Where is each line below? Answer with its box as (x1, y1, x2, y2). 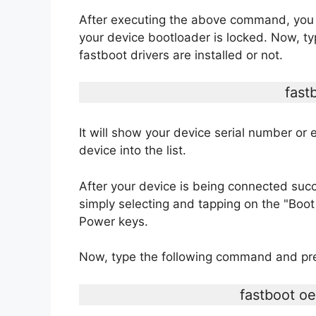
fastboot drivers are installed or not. (79, 47, 283, 62)
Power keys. (79, 214, 148, 229)
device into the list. (79, 143, 186, 158)
